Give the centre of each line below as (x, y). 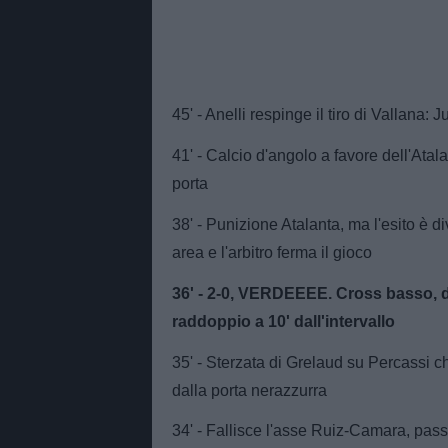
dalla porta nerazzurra (249, 390)
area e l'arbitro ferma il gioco (272, 253)
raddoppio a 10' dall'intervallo (283, 321)
